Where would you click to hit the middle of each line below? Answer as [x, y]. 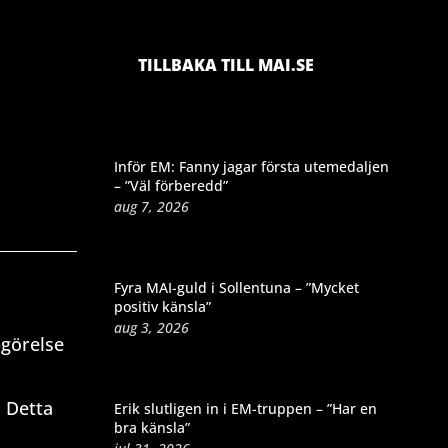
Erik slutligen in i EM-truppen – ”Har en [245, 408]
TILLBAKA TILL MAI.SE [225, 64]
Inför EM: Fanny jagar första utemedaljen [251, 166]
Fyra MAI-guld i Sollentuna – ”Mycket [236, 287]
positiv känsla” [162, 306]
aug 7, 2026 [151, 206]
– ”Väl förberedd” [170, 185]
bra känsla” [151, 427]
